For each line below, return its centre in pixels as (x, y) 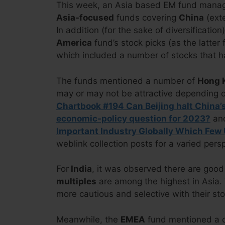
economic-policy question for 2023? (133, 118)
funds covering (146, 18)
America (74, 43)
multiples (76, 181)
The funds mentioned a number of (127, 81)
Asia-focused (85, 18)
